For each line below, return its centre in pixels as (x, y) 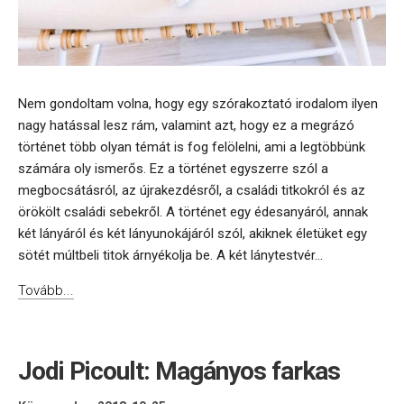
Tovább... (46, 291)
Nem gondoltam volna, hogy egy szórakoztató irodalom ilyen (198, 104)
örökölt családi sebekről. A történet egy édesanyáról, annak (193, 212)
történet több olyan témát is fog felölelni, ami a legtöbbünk (192, 147)
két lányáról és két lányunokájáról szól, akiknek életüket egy (193, 234)
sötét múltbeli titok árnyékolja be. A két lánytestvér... (170, 256)
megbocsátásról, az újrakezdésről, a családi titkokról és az (192, 191)
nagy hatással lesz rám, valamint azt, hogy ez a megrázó (186, 126)
